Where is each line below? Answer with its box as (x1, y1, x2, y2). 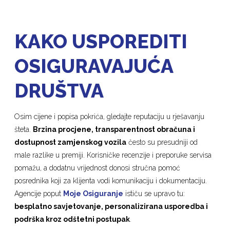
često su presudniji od (126, 138, 198, 147)
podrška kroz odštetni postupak (14, 215, 130, 224)
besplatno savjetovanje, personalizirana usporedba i (14, 202, 208, 211)
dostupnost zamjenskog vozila (14, 138, 127, 147)
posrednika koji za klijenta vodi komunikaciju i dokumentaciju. (14, 177, 207, 185)
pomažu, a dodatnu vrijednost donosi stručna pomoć (14, 164, 181, 172)
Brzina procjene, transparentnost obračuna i (33, 125, 196, 134)
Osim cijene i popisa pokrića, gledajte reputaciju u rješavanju (14, 112, 205, 121)
